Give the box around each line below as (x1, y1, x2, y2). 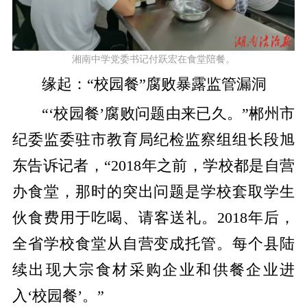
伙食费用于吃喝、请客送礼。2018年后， (12, 209, 295, 226)
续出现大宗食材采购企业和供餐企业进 (12, 261, 295, 278)
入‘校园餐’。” (12, 287, 104, 304)
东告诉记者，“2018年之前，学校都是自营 (12, 157, 295, 174)
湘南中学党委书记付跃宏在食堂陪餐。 (72, 53, 235, 64)
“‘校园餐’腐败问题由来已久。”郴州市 (41, 105, 295, 122)
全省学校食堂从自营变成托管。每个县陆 (12, 235, 295, 252)
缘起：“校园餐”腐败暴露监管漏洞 (41, 76, 267, 93)
